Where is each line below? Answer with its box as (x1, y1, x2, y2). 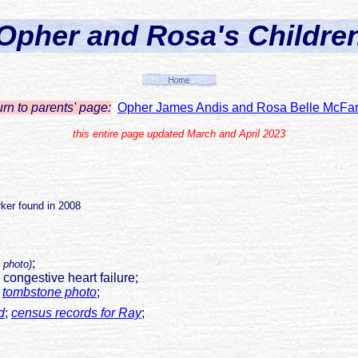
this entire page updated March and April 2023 (73, 128, 285, 141)
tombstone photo (2, 285, 97, 300)
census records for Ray (11, 306, 141, 320)
